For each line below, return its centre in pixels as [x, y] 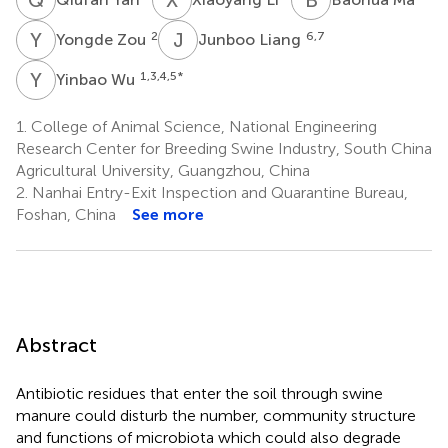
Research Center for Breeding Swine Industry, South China [224, 148]
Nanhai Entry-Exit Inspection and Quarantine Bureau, [218, 192]
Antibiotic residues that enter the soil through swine [199, 393]
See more [168, 214]
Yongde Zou [103, 39]
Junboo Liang [251, 39]
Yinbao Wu [97, 79]
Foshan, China [66, 214]
